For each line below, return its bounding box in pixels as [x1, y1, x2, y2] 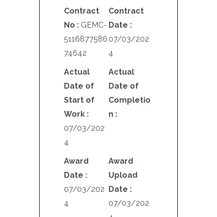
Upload [108, 170, 138, 180]
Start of [63, 95, 94, 105]
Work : [63, 109, 89, 119]
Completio [108, 95, 151, 105]
